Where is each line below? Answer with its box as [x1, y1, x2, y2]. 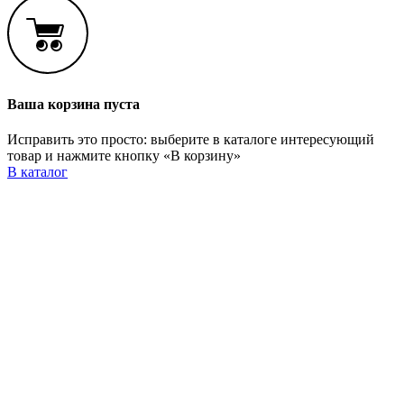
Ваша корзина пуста [7, 96, 140, 113]
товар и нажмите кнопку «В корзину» [7, 148, 241, 164]
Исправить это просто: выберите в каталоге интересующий [7, 132, 374, 148]
